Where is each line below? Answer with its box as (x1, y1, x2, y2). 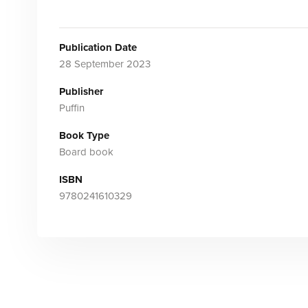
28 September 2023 (58, 58, 151, 70)
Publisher (58, 85, 103, 98)
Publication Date (58, 41, 137, 54)
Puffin (58, 102, 85, 114)
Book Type (58, 129, 109, 142)
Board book (58, 146, 113, 158)
